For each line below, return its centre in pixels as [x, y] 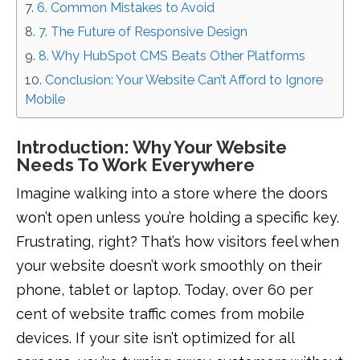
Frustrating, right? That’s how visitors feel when [178, 241]
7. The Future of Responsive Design [143, 32]
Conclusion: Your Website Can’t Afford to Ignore [184, 80]
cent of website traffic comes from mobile [160, 313]
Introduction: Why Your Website [151, 147]
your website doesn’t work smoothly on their [169, 265]
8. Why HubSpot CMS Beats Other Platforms [172, 56]
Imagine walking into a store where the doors [172, 193]
